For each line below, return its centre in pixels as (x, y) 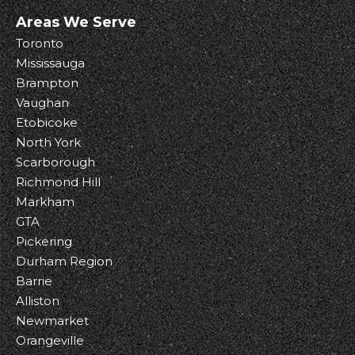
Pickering (44, 241)
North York (48, 142)
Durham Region (64, 261)
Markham (45, 202)
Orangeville (50, 340)
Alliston (38, 301)
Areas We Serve (76, 22)
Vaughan (42, 103)
